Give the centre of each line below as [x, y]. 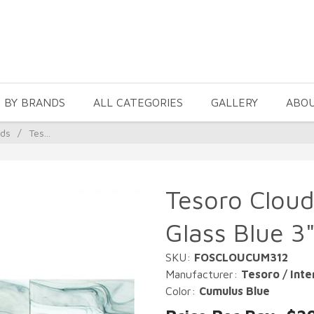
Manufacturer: [203, 274]
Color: [182, 291]
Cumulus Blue [234, 291]
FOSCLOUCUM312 [241, 257]
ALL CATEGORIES [138, 102]
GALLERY [234, 102]
